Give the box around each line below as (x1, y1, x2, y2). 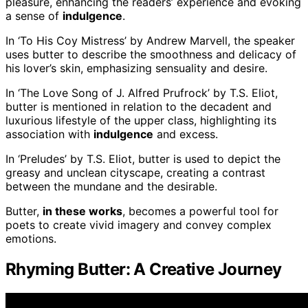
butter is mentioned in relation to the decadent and (5, 100, 272, 114)
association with (5, 127, 93, 142)
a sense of (5, 9, 63, 23)
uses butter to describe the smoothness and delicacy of (5, 47, 296, 62)
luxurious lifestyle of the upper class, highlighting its (5, 113, 276, 128)
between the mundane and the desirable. (5, 179, 217, 194)
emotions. (5, 232, 56, 246)
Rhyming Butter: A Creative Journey (5, 259, 282, 280)
